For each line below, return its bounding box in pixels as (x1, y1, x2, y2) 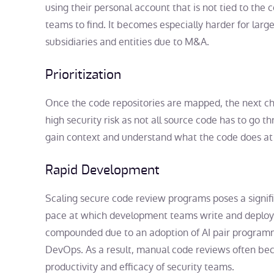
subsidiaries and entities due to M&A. (45, 35, 209, 50)
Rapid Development (45, 164, 160, 177)
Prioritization (45, 68, 121, 82)
